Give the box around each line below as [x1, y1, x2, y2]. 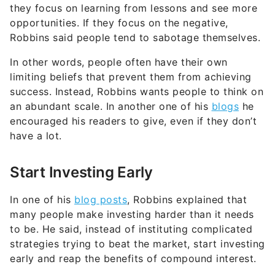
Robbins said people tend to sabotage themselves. [10, 31, 264, 44]
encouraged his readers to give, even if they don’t [10, 115, 257, 128]
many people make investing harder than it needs [10, 208, 254, 221]
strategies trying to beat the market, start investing [10, 238, 265, 250]
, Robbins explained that [127, 193, 247, 206]
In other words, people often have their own [10, 56, 228, 69]
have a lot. [10, 130, 62, 142]
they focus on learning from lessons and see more [10, 2, 257, 15]
